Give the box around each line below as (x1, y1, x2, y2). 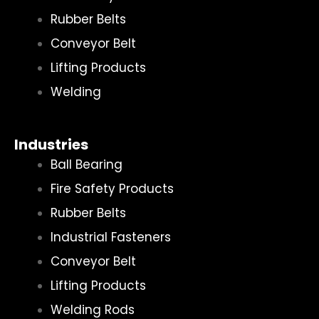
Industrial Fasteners (51, 228, 171, 246)
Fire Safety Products (51, 179, 174, 197)
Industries (14, 134, 88, 155)
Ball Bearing (51, 155, 122, 173)
